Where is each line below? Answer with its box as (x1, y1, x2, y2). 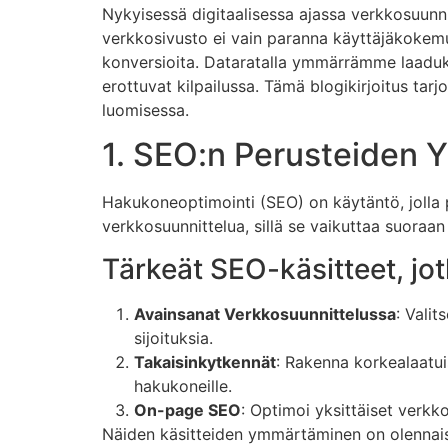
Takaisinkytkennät (134, 351, 276, 372)
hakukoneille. (134, 375, 232, 396)
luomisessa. (102, 100, 189, 120)
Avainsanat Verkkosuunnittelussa (134, 303, 396, 324)
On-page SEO (134, 399, 241, 420)
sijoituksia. (134, 327, 213, 348)
